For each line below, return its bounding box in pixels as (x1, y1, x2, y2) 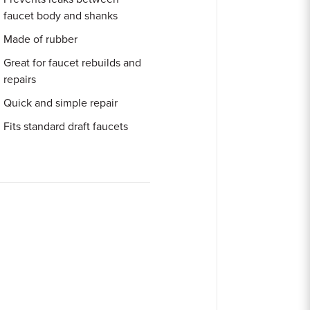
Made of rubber (3, 33, 78, 46)
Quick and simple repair (3, 96, 118, 110)
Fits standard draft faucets (3, 120, 129, 134)
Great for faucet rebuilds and (3, 56, 142, 70)
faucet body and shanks (3, 9, 118, 23)
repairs (3, 73, 37, 86)
